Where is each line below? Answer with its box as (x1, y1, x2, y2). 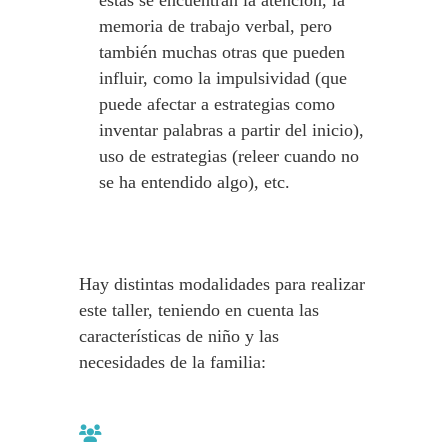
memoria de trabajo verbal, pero (99, 16, 332, 36)
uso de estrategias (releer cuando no (99, 146, 359, 166)
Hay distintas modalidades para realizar (79, 274, 365, 294)
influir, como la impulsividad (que (99, 68, 347, 88)
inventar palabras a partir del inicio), (99, 120, 364, 140)
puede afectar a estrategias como (99, 94, 335, 114)
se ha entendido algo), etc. (99, 172, 290, 192)
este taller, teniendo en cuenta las (79, 300, 319, 320)
